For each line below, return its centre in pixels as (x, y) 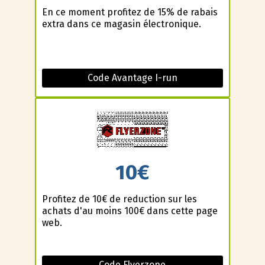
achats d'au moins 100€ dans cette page (130, 211)
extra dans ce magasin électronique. (121, 24)
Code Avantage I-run (132, 78)
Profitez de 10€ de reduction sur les (119, 199)
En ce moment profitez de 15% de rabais (130, 12)
